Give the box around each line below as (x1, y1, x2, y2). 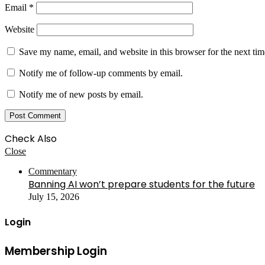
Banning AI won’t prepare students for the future (28, 177, 255, 192)
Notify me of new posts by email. (19, 89, 143, 100)
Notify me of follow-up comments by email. (19, 68, 183, 79)
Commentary (28, 166, 77, 177)
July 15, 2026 (28, 192, 79, 202)
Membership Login (5, 243, 107, 259)
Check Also (5, 132, 57, 146)
